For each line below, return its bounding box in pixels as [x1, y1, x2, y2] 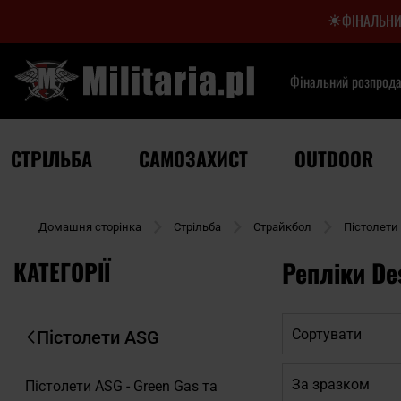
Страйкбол [253, 220, 311, 234]
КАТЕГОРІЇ [13, 254, 110, 289]
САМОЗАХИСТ [139, 144, 248, 173]
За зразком [292, 375, 371, 393]
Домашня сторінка [38, 220, 141, 234]
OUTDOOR [294, 144, 373, 173]
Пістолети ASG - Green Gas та [25, 378, 218, 395]
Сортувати [292, 325, 363, 343]
